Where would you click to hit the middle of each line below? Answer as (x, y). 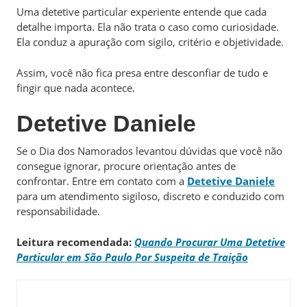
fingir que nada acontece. (76, 87)
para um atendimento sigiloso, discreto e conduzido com (150, 196)
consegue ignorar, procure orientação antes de (126, 166)
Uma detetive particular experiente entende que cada (142, 12)
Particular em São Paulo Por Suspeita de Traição (132, 257)
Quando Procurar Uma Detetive (210, 242)
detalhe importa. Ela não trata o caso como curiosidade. (148, 27)
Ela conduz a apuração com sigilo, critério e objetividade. (150, 42)
